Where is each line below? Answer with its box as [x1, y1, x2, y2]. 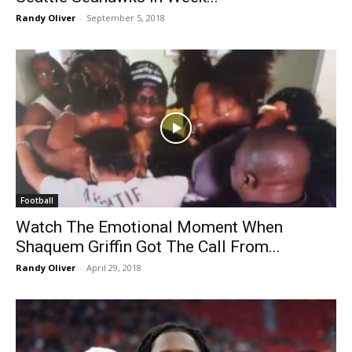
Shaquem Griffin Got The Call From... [16, 237, 280, 257]
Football [20, 195, 53, 207]
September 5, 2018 [86, 11, 165, 24]
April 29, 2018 [86, 262, 141, 274]
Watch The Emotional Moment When [16, 218, 283, 237]
